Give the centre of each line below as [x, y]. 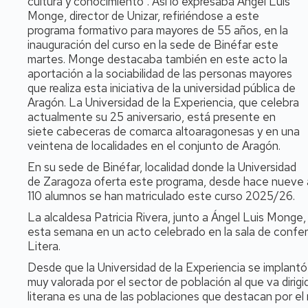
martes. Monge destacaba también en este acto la [157, 59]
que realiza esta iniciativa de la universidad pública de [162, 88]
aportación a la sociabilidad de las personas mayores [160, 74]
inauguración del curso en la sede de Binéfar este [153, 45]
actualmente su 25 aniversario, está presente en [152, 117]
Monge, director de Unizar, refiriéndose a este [143, 16]
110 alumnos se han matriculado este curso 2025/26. [161, 196]
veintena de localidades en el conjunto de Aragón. [154, 146]
